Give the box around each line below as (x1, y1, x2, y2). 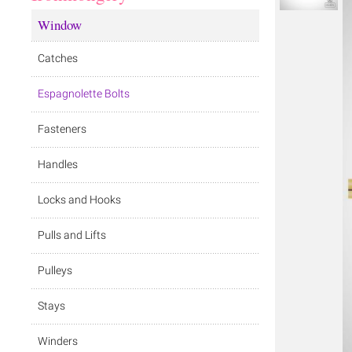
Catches (38, 52, 78, 64)
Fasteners (38, 123, 86, 135)
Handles (38, 158, 78, 170)
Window (38, 16, 82, 34)
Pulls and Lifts (38, 229, 106, 241)
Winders (38, 335, 78, 347)
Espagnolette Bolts (38, 87, 130, 100)
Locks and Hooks (38, 193, 121, 206)
